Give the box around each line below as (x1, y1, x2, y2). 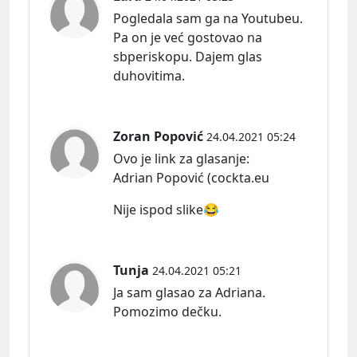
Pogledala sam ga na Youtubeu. (113, 10, 303, 28)
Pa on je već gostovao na (113, 29, 262, 47)
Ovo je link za (113, 150, 196, 168)
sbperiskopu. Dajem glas (113, 48, 262, 66)
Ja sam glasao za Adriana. (113, 284, 265, 302)
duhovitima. (113, 67, 185, 85)
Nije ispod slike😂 (113, 201, 219, 219)
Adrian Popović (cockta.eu (113, 169, 269, 187)
